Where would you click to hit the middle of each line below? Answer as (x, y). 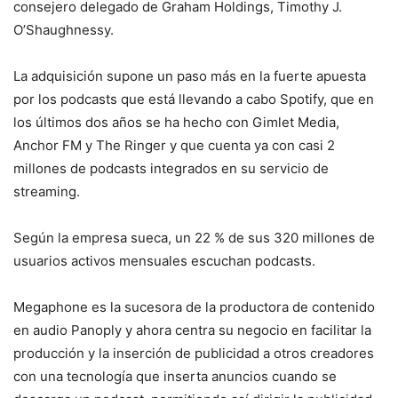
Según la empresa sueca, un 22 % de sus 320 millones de (194, 237)
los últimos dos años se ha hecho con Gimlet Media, (176, 122)
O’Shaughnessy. (64, 29)
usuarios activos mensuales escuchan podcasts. (164, 260)
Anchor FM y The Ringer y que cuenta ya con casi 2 (174, 145)
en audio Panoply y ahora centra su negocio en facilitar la (192, 330)
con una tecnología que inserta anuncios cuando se (175, 376)
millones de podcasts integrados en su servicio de (171, 168)
